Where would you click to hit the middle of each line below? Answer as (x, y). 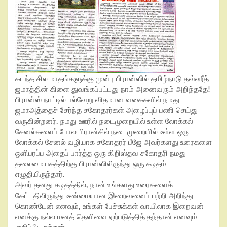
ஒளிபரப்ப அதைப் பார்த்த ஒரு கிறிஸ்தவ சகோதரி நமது (101, 153)
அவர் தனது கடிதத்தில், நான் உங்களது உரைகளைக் (94, 185)
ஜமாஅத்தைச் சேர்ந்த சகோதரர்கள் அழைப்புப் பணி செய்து (106, 110)
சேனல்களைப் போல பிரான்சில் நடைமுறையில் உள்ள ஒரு (102, 132)
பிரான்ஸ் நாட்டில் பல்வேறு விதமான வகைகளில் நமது (97, 100)
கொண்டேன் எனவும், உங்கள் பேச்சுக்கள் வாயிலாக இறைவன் (109, 206)
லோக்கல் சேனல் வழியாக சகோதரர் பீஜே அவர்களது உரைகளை (113, 142)
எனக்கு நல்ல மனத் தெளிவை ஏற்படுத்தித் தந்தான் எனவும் (106, 217)
